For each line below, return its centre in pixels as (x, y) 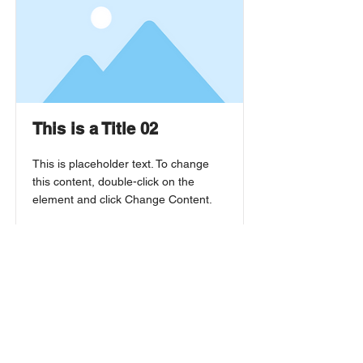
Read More (60, 230)
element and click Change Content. (122, 199)
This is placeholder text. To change (121, 164)
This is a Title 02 (95, 129)
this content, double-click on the (113, 181)
